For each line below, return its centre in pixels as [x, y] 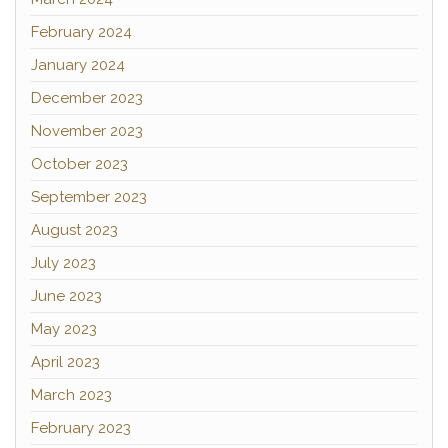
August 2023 [74, 230]
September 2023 [89, 197]
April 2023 [65, 362]
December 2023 [87, 98]
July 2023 [63, 263]
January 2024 [78, 65]
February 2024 [81, 32]
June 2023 [66, 296]
